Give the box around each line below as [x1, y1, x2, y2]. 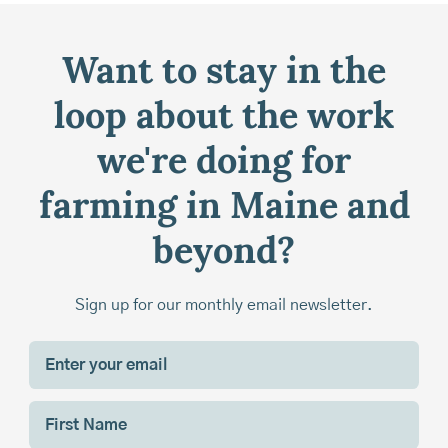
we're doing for [97, 145, 351, 182]
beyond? [153, 235, 295, 272]
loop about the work [54, 100, 394, 137]
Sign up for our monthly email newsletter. [75, 296, 373, 313]
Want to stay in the [62, 55, 386, 92]
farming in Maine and [38, 190, 410, 227]
